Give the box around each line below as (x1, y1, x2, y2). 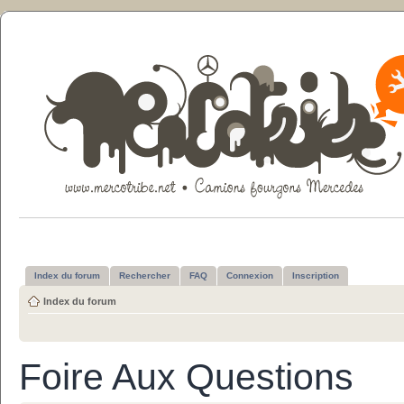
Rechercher (119, 271, 170, 280)
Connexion (226, 271, 273, 280)
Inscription (292, 271, 339, 280)
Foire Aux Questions (19, 356, 353, 398)
